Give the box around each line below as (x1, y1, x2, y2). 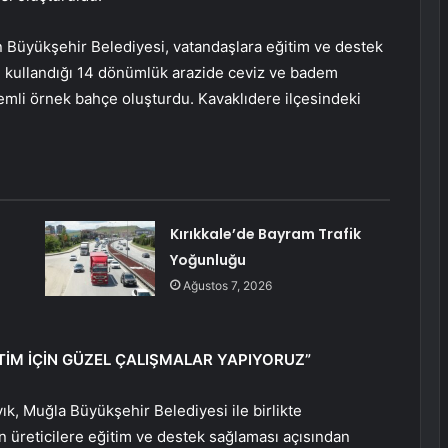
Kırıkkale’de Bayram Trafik (169, 224, 361, 245)
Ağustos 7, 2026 (182, 278, 272, 294)
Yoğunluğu (169, 250, 246, 271)
